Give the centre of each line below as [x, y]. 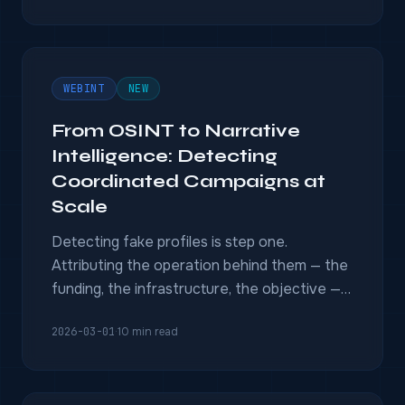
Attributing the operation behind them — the [200, 265]
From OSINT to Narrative [176, 131]
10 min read [148, 332]
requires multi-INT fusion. [136, 312]
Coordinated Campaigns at [188, 181]
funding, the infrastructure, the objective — [196, 289]
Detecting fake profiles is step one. [170, 242]
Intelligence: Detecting [165, 156]
